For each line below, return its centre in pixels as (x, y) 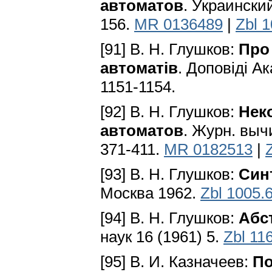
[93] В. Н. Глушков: (169, 175)
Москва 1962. (150, 193)
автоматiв (139, 68)
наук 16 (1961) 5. (162, 237)
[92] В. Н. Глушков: (169, 112)
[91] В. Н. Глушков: (169, 49)
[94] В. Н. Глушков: (169, 218)
